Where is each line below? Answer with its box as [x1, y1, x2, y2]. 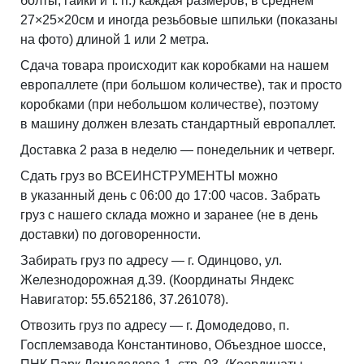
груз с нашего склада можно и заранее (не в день [20, 207, 318, 222]
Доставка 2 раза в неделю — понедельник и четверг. [20, 142, 335, 157]
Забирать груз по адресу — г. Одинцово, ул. [20, 253, 282, 267]
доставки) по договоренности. [20, 227, 201, 241]
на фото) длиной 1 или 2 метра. [20, 32, 209, 46]
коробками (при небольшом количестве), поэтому [20, 97, 318, 111]
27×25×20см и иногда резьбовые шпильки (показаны [20, 12, 338, 27]
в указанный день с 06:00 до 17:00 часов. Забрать [20, 188, 320, 202]
